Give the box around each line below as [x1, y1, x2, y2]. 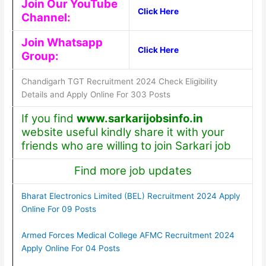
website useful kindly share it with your [21, 125, 224, 140]
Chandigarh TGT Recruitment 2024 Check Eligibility [21, 77, 218, 87]
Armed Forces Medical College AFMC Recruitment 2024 [21, 230, 235, 240]
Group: [21, 49, 59, 64]
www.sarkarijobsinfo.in [76, 112, 203, 126]
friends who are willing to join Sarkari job [21, 139, 231, 153]
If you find [21, 112, 77, 126]
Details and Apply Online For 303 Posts [21, 90, 170, 100]
